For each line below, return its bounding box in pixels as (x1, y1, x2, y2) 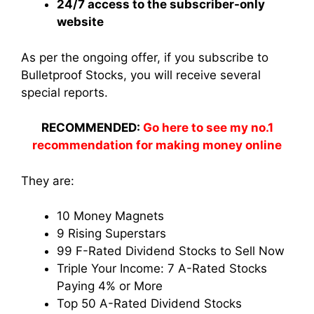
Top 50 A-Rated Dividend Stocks (57, 296, 242, 311)
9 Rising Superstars (57, 226, 166, 241)
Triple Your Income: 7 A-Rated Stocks (57, 261, 267, 276)
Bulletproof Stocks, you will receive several (21, 67, 261, 82)
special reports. (21, 85, 108, 100)
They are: (21, 173, 74, 188)
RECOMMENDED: (41, 121, 143, 135)
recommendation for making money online (32, 138, 282, 153)
